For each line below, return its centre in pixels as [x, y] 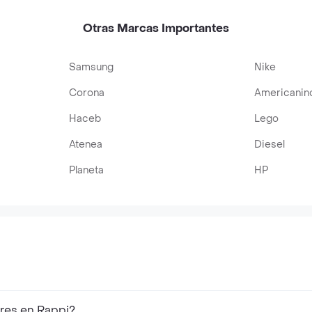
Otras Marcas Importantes [156, 28]
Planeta [87, 170]
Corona [87, 93]
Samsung [92, 67]
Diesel [269, 145]
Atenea [86, 145]
